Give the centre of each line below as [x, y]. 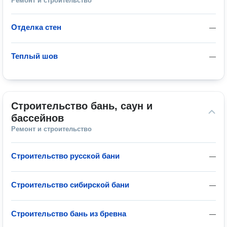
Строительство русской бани [65, 156]
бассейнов [37, 118]
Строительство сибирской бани [70, 185]
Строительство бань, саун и [82, 106]
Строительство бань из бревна [69, 214]
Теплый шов [34, 56]
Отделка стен [36, 27]
